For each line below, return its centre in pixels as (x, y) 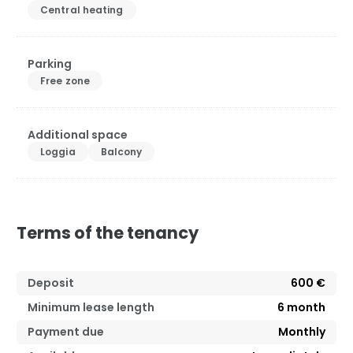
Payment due (66, 331)
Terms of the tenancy (108, 232)
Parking (50, 63)
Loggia (58, 151)
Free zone (65, 80)
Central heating (82, 9)
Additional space (78, 134)
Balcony (121, 151)
